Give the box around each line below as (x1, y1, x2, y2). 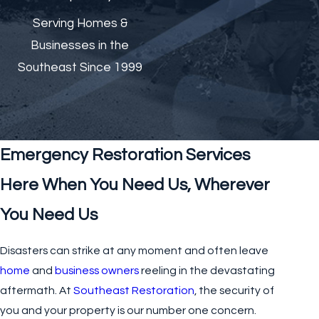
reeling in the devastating (139, 265, 275, 277)
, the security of (194, 285, 274, 297)
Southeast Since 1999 (17, 61, 142, 74)
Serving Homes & (32, 16, 127, 30)
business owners (55, 265, 139, 277)
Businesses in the (31, 38, 129, 52)
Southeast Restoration (73, 285, 194, 297)
